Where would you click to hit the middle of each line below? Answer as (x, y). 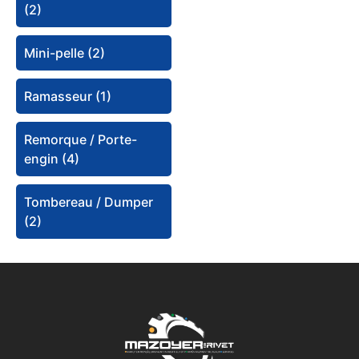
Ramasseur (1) (68, 97)
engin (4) (52, 159)
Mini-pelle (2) (65, 53)
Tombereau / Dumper (89, 202)
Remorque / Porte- (81, 140)
